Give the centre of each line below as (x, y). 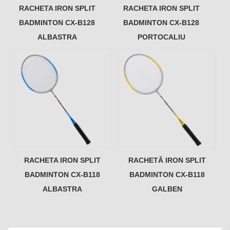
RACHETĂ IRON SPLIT (167, 160)
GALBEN (167, 189)
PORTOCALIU (161, 37)
